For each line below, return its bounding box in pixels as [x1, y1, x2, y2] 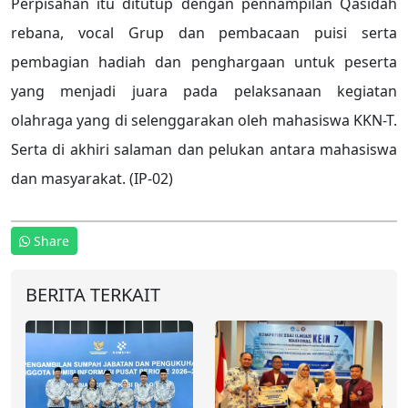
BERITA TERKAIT [25, 282, 160, 308]
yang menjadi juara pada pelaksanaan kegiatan [11, 81, 397, 102]
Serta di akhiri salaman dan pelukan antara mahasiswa [11, 139, 397, 160]
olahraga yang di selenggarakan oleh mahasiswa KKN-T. [11, 110, 397, 131]
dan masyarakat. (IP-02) [11, 168, 173, 189]
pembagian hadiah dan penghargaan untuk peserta [11, 52, 397, 73]
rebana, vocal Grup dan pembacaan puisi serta [11, 23, 397, 44]
